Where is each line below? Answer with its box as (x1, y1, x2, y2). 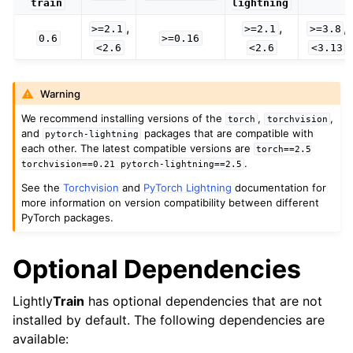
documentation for (232, 180, 327, 194)
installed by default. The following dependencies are (13, 311, 325, 328)
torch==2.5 (256, 143, 312, 154)
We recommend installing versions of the (21, 111, 226, 124)
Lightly (13, 292, 53, 309)
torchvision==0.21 (21, 158, 116, 169)
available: (13, 330, 69, 347)
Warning (40, 87, 81, 100)
